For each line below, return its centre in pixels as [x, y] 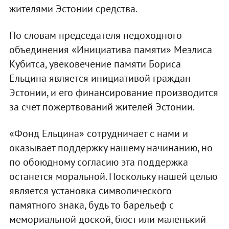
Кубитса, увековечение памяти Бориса [95, 64]
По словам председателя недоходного [95, 36]
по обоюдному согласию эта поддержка [98, 162]
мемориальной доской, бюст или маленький [107, 220]
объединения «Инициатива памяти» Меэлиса [110, 50]
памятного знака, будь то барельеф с [91, 205]
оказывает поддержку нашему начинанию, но [111, 148]
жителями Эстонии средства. [73, 9]
